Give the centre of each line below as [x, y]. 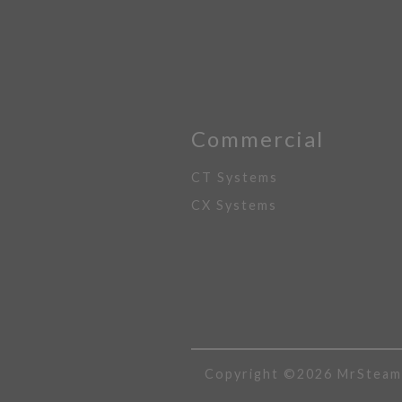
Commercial [258, 139]
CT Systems [235, 177]
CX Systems [234, 205]
